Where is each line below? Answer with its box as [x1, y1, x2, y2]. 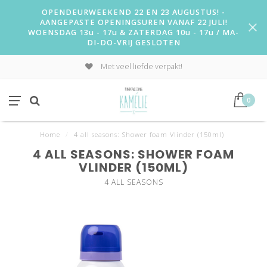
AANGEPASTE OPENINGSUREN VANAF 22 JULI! [39, 17, 228, 27]
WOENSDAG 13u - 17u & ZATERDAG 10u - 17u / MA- [28, 27, 239, 38]
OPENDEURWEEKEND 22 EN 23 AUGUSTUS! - [42, 7, 225, 17]
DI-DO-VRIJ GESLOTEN [86, 38, 181, 48]
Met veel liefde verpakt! [98, 61, 182, 72]
